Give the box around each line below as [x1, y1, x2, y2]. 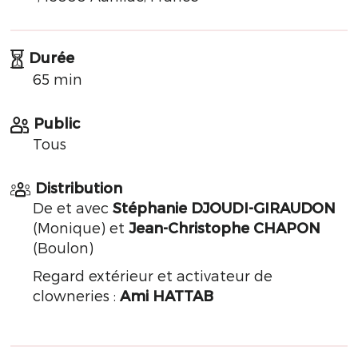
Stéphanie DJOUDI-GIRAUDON [113, 199, 336, 216]
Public [34, 114, 81, 132]
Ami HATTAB [120, 287, 213, 304]
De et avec [33, 199, 113, 216]
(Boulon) [33, 239, 93, 256]
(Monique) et [33, 219, 129, 236]
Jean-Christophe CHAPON [129, 219, 320, 236]
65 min [33, 70, 82, 88]
